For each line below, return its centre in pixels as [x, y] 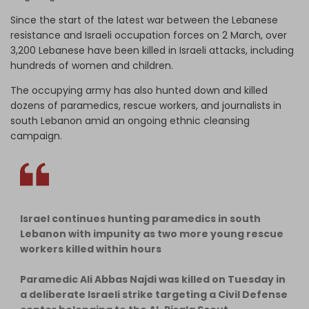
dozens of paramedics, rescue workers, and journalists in [146, 105]
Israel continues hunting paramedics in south [140, 218]
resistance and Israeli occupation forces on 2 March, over [149, 35]
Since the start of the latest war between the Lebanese [144, 20]
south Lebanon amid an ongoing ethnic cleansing [130, 120]
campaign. [36, 136]
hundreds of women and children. [92, 65]
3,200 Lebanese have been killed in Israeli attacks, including [152, 50]
